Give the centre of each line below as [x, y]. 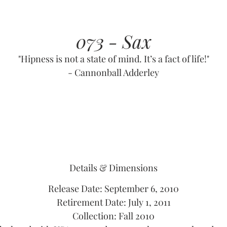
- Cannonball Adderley [113, 72]
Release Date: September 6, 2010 [113, 188]
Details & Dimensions [113, 168]
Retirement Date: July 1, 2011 [113, 202]
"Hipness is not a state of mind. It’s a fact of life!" [113, 59]
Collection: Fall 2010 [113, 216]
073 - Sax [113, 41]
